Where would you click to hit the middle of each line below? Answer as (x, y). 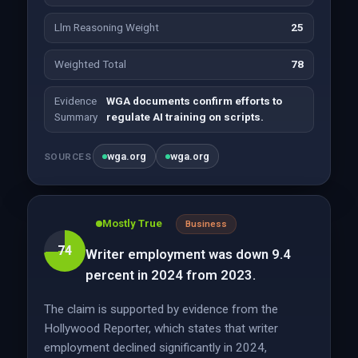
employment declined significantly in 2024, (155, 348)
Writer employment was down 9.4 (188, 254)
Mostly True (132, 223)
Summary (76, 117)
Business (206, 224)
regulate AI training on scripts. (185, 117)
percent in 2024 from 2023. (170, 275)
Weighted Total (90, 64)
